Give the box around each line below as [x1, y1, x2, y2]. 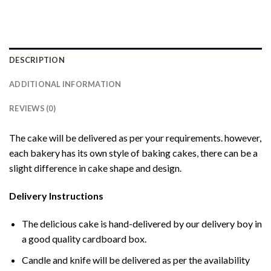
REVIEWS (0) [9, 103, 56, 114]
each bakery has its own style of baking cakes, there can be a [9, 147, 258, 159]
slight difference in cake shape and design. [9, 162, 181, 174]
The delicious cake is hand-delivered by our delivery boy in [21, 217, 262, 229]
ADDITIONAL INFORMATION [9, 79, 122, 90]
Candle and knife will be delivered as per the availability [21, 253, 250, 266]
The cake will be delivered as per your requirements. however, [9, 132, 261, 144]
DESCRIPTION [9, 55, 65, 65]
